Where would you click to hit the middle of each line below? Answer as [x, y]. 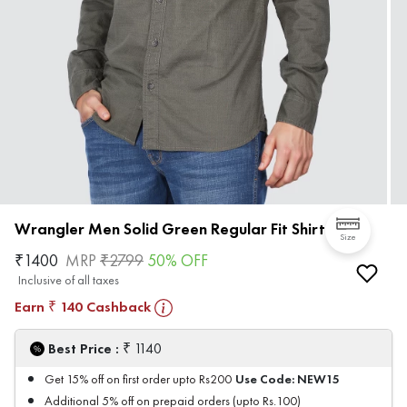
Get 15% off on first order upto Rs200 [138, 380]
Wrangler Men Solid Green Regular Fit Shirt [170, 229]
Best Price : [85, 349]
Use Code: [266, 379]
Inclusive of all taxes [69, 281]
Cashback [117, 307]
